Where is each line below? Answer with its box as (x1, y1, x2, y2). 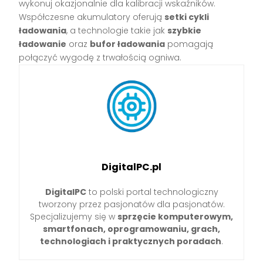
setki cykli (164, 11, 210, 23)
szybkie (167, 25, 202, 37)
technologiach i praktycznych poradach (40, 235, 221, 248)
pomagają (165, 38, 214, 50)
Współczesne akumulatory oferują (19, 11, 165, 23)
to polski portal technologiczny (86, 186, 218, 198)
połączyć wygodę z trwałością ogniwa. (19, 52, 182, 64)
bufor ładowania (90, 38, 166, 50)
